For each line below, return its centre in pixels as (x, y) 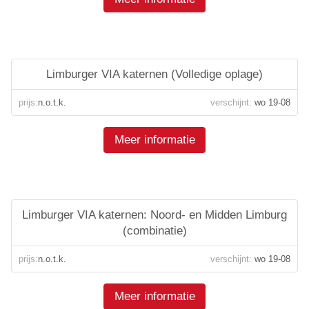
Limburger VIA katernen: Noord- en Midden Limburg (154, 215)
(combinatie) (154, 231)
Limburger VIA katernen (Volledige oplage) (154, 74)
